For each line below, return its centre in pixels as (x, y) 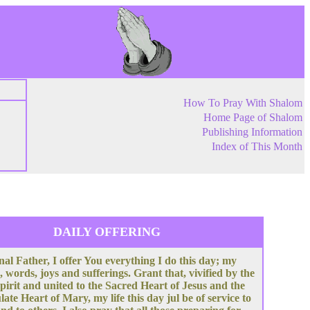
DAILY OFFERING (107, 232)
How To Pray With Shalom (243, 103)
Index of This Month (257, 146)
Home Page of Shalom (253, 117)
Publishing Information (252, 132)
